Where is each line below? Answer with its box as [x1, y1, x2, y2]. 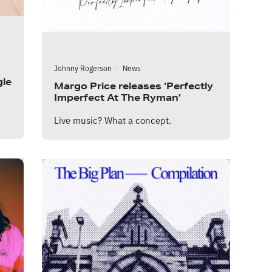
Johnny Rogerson [54, 62, 112, 73]
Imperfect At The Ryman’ [54, 91, 181, 103]
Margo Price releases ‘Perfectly [54, 80, 213, 92]
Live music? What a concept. [54, 113, 171, 126]
